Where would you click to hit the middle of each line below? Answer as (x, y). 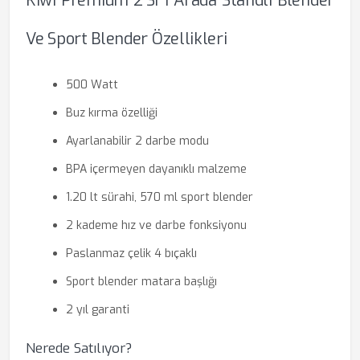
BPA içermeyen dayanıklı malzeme (156, 169)
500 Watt (92, 85)
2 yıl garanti (98, 310)
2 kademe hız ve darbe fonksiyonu (156, 225)
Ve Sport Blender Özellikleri (127, 39)
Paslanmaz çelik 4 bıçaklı (131, 254)
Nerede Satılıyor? (79, 348)
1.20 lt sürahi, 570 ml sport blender (160, 197)
